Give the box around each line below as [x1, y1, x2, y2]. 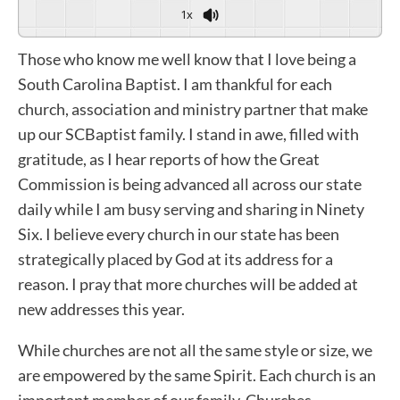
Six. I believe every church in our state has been [18, 223, 339, 244]
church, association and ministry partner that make [18, 98, 368, 119]
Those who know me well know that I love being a [18, 48, 356, 69]
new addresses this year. [18, 298, 185, 319]
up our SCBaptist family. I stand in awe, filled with [18, 123, 359, 144]
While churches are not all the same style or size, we [18, 339, 372, 360]
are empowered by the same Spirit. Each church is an [18, 364, 376, 385]
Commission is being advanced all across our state [18, 173, 362, 194]
